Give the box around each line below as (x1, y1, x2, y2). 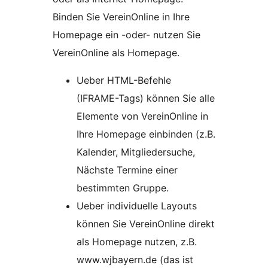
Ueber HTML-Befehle (77, 74, 171, 87)
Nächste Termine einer (77, 164, 178, 176)
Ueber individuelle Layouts (77, 200, 197, 212)
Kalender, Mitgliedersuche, (77, 146, 195, 159)
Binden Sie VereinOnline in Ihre (53, 11, 190, 23)
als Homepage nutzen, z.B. (77, 236, 197, 248)
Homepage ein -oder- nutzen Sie (53, 29, 200, 41)
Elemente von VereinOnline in (77, 110, 208, 123)
